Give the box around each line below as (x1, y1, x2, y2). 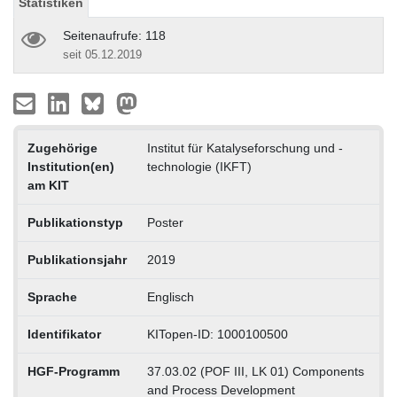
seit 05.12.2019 (63, 47, 142, 61)
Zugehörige (27, 140, 97, 155)
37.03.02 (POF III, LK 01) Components (146, 363, 364, 378)
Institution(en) (27, 159, 114, 174)
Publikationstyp (27, 214, 123, 230)
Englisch (146, 289, 194, 304)
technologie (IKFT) (146, 159, 252, 174)
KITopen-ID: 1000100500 (146, 326, 288, 341)
